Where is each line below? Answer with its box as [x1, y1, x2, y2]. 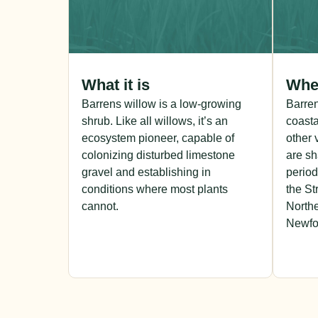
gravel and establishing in [82, 166, 211, 179]
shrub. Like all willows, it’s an [82, 115, 228, 128]
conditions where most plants [82, 183, 228, 196]
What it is [82, 76, 150, 94]
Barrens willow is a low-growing [82, 98, 241, 111]
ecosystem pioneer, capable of [82, 132, 234, 145]
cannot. [82, 200, 119, 213]
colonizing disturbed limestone [82, 149, 235, 162]
